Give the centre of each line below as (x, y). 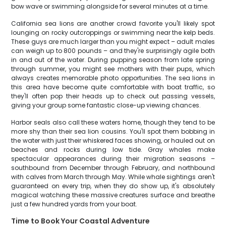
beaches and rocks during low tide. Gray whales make (113, 150)
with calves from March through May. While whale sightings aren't (113, 177)
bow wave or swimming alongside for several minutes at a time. (110, 6)
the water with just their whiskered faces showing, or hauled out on (113, 140)
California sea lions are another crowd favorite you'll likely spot (113, 23)
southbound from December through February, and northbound (113, 168)
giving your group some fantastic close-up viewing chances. (106, 105)
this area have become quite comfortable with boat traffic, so (113, 87)
